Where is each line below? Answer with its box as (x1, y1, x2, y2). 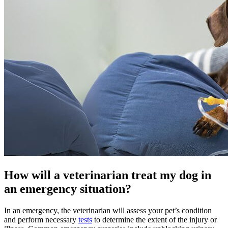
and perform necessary (4, 215, 78, 224)
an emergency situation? (4, 182, 131, 195)
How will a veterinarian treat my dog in (4, 168, 211, 182)
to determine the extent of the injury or (92, 215, 217, 224)
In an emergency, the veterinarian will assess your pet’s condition (4, 206, 212, 215)
